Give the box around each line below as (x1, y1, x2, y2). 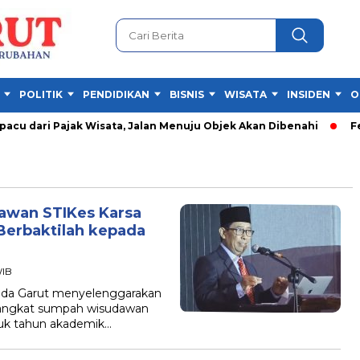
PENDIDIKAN (83, 88, 149, 100)
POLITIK (19, 88, 63, 100)
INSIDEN (287, 88, 330, 100)
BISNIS (170, 88, 204, 100)
